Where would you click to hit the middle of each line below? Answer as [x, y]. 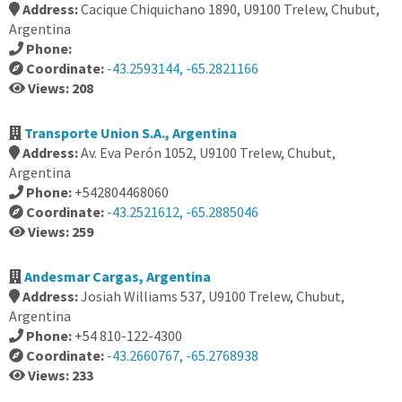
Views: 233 [61, 375]
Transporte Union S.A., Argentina [131, 133]
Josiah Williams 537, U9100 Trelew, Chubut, [213, 296]
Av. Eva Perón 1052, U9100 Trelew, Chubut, [208, 153]
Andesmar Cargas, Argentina [118, 276]
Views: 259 [61, 232]
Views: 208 [61, 88]
